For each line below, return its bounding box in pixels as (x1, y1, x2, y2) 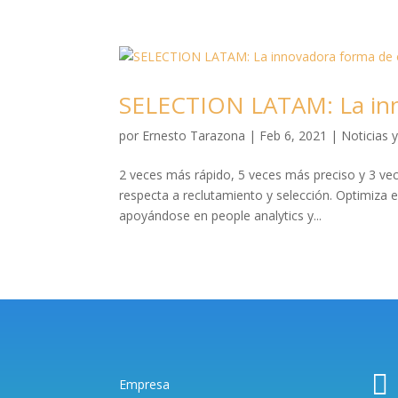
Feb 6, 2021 (259, 126, 328, 144)
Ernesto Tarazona (142, 126, 246, 144)
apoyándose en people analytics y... (119, 206, 322, 224)
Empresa (119, 376, 171, 394)
